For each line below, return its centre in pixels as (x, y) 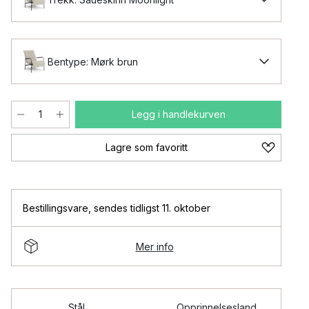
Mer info (154, 246)
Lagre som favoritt (146, 147)
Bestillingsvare (56, 208)
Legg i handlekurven (178, 114)
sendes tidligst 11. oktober (152, 208)
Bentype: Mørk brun (93, 61)
